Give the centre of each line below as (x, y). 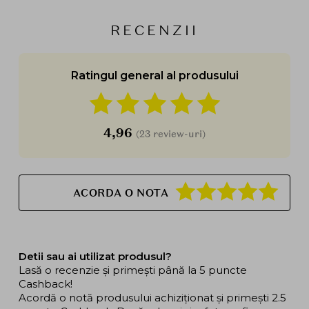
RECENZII (154, 31)
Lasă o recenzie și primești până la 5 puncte (133, 270)
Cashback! (46, 284)
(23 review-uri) (171, 134)
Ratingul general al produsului (154, 76)
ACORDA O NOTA (120, 193)
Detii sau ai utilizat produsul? (95, 257)
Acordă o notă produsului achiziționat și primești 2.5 (152, 298)
